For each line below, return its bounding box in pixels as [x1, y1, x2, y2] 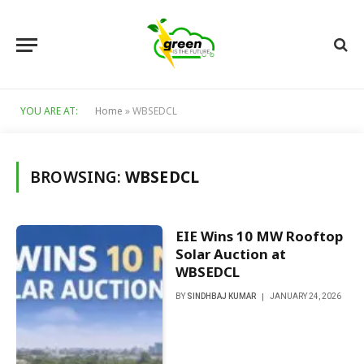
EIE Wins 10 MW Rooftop [175, 227, 343, 245]
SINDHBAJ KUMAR [186, 292, 256, 301]
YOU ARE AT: [20, 104, 78, 118]
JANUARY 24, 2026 [269, 292, 341, 301]
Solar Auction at [175, 245, 286, 263]
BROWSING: [30, 167, 125, 188]
